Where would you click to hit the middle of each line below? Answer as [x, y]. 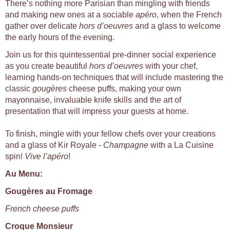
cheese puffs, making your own [125, 89]
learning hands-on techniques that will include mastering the [114, 78]
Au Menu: [24, 174]
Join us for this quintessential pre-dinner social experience [111, 55]
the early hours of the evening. [60, 37]
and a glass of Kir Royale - [54, 145]
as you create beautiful [47, 66]
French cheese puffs [42, 209]
